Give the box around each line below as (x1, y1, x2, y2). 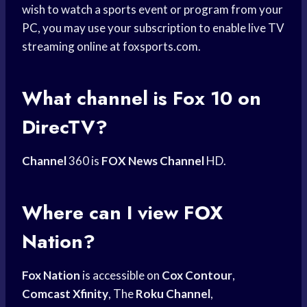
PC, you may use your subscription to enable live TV (22, 21, 284, 36)
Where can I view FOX (22, 199, 223, 228)
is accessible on (80, 268, 162, 283)
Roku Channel (136, 286, 210, 302)
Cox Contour (162, 268, 232, 283)
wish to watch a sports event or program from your (22, 2, 283, 17)
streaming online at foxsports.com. (22, 39, 201, 54)
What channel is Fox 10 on (22, 84, 261, 113)
